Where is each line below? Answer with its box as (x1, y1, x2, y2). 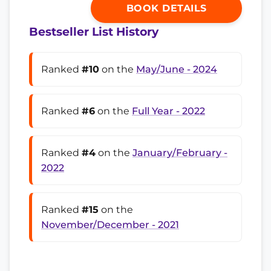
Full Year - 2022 (132, 105, 205, 117)
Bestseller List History (29, 25, 158, 39)
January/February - (132, 147, 227, 159)
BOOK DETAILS (126, 2, 207, 15)
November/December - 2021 (41, 219, 179, 231)
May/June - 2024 (136, 64, 217, 76)
